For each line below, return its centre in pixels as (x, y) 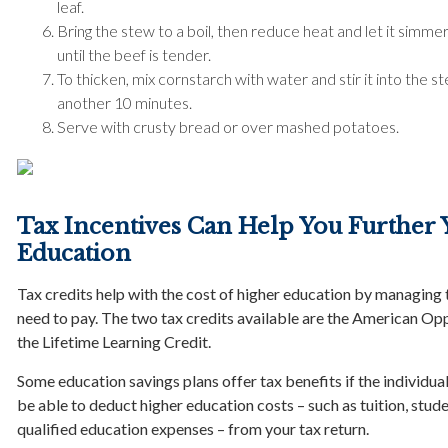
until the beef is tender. (134, 54)
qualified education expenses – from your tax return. (193, 428)
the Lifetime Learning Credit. (114, 341)
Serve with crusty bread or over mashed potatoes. (228, 126)
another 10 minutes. (124, 102)
